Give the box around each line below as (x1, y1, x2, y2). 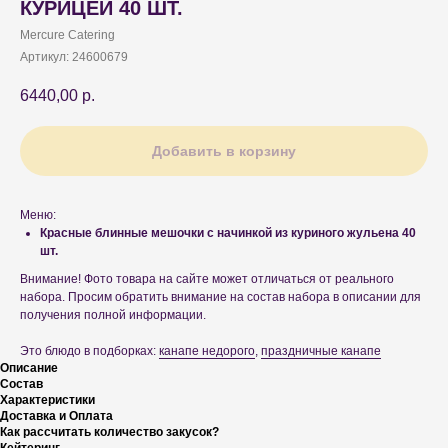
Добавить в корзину (152, 143, 296, 160)
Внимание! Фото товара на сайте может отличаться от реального (20, 272, 394, 287)
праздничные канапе (261, 344, 381, 359)
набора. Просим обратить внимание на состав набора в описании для (20, 290, 421, 305)
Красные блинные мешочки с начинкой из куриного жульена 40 (40, 226, 416, 241)
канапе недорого (159, 344, 255, 359)
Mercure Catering (20, 28, 115, 42)
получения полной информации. (20, 308, 206, 323)
